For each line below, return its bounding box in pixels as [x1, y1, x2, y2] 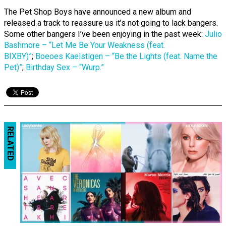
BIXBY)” [4, 51, 32, 62]
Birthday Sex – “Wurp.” [26, 63, 104, 73]
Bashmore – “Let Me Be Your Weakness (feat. [4, 40, 165, 50]
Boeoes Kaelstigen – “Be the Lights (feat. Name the [35, 51, 217, 62]
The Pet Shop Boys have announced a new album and [4, 7, 191, 17]
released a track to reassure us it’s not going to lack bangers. [4, 18, 218, 28]
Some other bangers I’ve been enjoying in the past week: [4, 29, 205, 39]
